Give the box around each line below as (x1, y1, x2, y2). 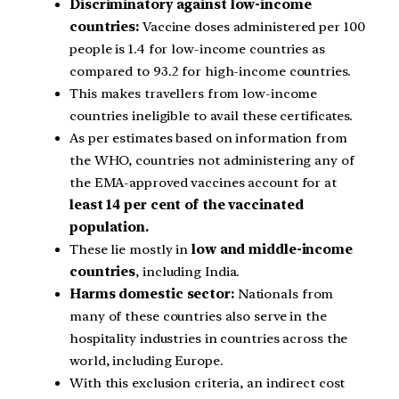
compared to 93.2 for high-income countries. (69, 63, 351, 80)
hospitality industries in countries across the (69, 330, 348, 347)
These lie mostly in (69, 241, 189, 258)
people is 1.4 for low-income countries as (69, 41, 325, 58)
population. (69, 219, 149, 236)
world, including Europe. (69, 353, 224, 370)
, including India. (135, 264, 240, 281)
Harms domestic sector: (69, 286, 234, 303)
